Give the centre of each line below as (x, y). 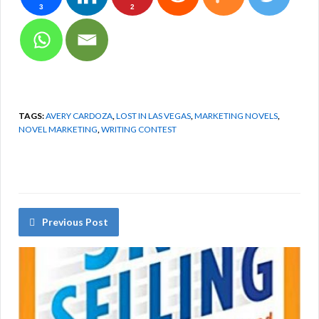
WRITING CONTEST (139, 129)
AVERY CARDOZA (79, 115)
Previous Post (75, 221)
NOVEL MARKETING (58, 129)
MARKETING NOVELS (236, 115)
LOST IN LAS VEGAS (153, 115)
